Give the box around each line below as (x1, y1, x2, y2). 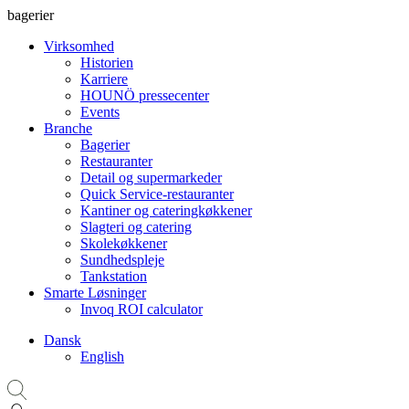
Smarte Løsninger (44, 285, 146, 300)
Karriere (80, 71, 128, 87)
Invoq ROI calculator (80, 301, 203, 317)
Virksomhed (44, 38, 114, 54)
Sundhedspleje (80, 252, 164, 267)
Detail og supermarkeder (80, 170, 222, 185)
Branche (44, 121, 92, 136)
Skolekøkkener (80, 236, 167, 251)
